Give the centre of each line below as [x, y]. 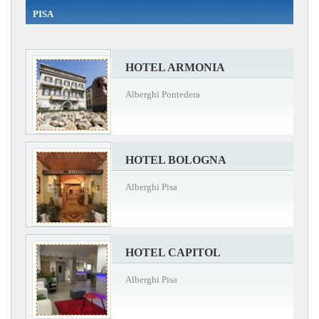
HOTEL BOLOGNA [176, 159]
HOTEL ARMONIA [175, 67]
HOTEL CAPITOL [173, 252]
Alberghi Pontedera [163, 94]
